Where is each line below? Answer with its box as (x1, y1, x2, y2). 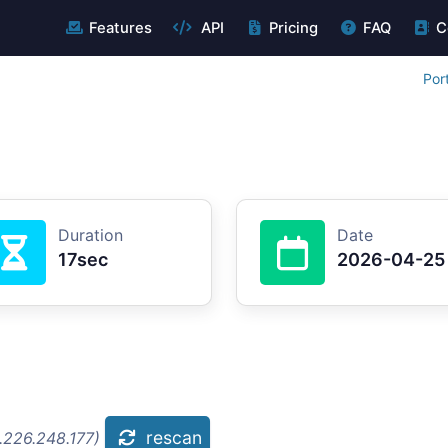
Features (88, 19, 152, 37)
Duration (58, 225, 123, 245)
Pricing (268, 19, 318, 37)
